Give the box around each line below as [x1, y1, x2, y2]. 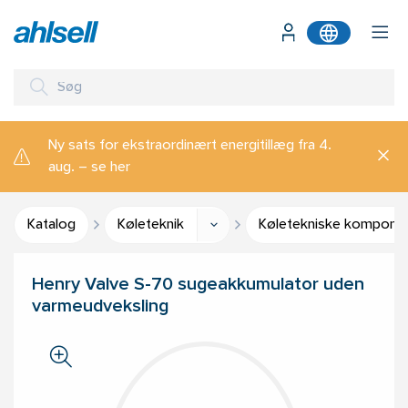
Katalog [27, 219, 76, 231]
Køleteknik [117, 219, 184, 231]
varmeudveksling [32, 300, 168, 315]
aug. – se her [48, 161, 130, 174]
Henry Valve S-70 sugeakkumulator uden [32, 278, 364, 293]
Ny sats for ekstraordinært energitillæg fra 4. [48, 139, 331, 152]
